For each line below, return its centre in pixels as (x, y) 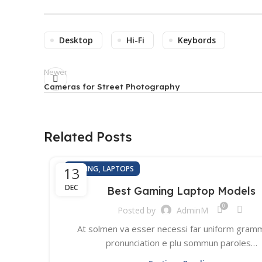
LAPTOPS (118, 169)
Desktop (76, 40)
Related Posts (88, 137)
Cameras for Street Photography (112, 86)
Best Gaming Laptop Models (182, 191)
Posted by (136, 210)
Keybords (197, 40)
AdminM (192, 210)
